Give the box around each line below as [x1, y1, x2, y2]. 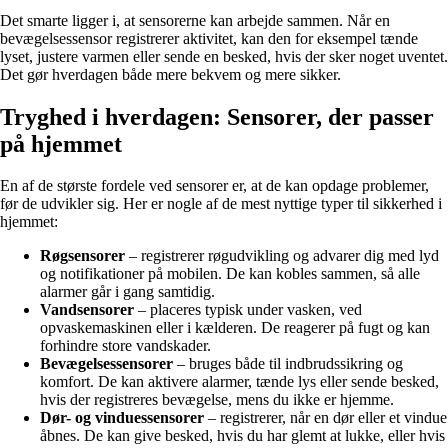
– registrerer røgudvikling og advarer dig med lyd [125, 247, 439, 265]
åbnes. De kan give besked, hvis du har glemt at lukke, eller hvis [40, 427, 445, 445]
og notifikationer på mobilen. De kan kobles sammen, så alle [40, 265, 420, 283]
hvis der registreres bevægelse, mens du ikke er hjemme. [40, 391, 394, 409]
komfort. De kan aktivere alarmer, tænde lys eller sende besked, [40, 373, 439, 391]
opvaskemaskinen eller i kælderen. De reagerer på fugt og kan [40, 319, 430, 337]
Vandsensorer [40, 301, 134, 319]
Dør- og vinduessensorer [40, 409, 204, 427]
